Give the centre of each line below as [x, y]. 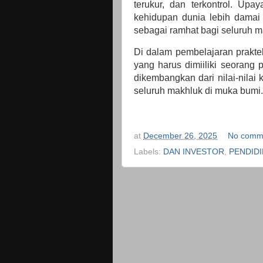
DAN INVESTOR [194, 152]
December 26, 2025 [180, 136]
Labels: [149, 152]
